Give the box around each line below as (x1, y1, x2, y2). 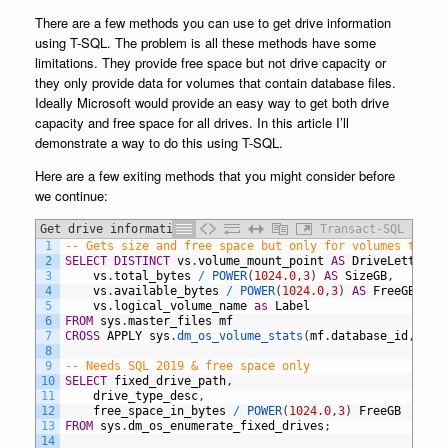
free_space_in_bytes (93, 403, 226, 418)
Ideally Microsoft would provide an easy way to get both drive (35, 92, 389, 112)
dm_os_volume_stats (177, 328, 303, 343)
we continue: (35, 185, 108, 205)
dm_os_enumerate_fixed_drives (128, 418, 324, 433)
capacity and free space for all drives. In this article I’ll (35, 112, 349, 132)
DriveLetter (352, 253, 429, 268)
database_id (331, 328, 408, 343)
